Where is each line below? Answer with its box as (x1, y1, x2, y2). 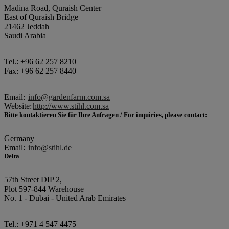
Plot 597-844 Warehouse (4, 185, 84, 193)
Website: (4, 102, 32, 110)
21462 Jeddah (4, 22, 49, 31)
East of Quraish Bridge (4, 13, 78, 21)
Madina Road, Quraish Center (4, 4, 101, 12)
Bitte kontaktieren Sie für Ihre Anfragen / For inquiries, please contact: (4, 111, 207, 119)
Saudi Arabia (4, 31, 46, 40)
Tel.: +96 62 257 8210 (4, 57, 76, 66)
